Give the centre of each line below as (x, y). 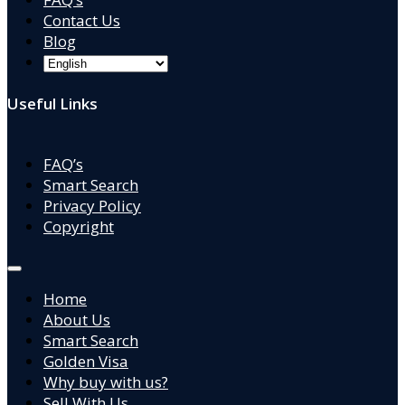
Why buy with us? (106, 381)
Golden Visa (86, 361)
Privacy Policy (92, 205)
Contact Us (82, 20)
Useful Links (52, 103)
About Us (77, 319)
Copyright (79, 226)
